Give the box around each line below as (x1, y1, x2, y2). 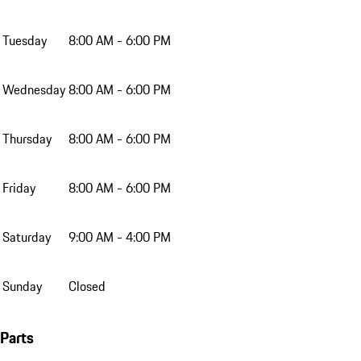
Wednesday (2, 79, 65, 99)
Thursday (2, 128, 52, 148)
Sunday (2, 276, 42, 296)
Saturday (2, 226, 51, 247)
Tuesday (2, 30, 47, 50)
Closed (68, 276, 106, 296)
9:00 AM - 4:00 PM (68, 226, 171, 247)
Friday (2, 177, 35, 197)
